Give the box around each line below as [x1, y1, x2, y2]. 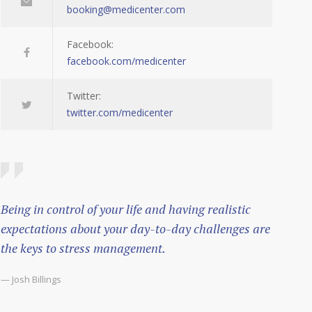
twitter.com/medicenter [67, 106, 173, 119]
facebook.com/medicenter [67, 54, 186, 68]
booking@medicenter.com [67, 3, 185, 16]
